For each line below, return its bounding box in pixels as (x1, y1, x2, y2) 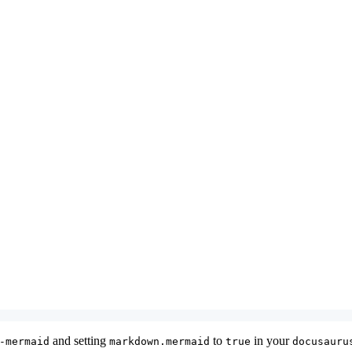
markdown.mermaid (109, 335, 210, 347)
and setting (49, 333, 109, 347)
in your (251, 333, 292, 347)
